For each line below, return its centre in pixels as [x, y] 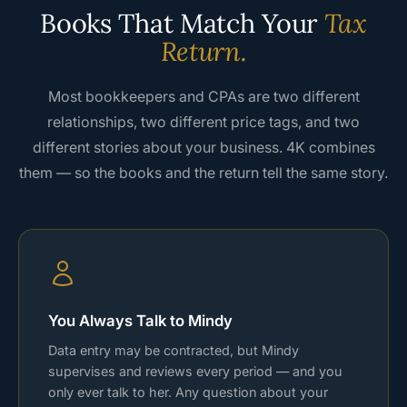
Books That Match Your [182, 23]
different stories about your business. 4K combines [203, 147]
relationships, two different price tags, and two [203, 121]
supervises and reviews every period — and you [195, 371]
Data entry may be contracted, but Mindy [174, 350]
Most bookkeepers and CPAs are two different [203, 96]
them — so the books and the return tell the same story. [203, 172]
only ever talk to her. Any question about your [188, 392]
